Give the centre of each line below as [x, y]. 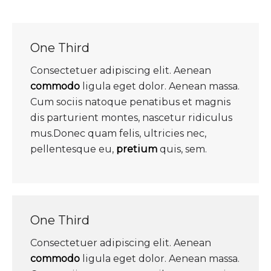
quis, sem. [182, 149]
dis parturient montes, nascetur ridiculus [131, 117]
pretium [137, 149]
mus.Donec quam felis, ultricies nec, [118, 133]
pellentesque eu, [73, 149]
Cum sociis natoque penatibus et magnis [130, 102]
